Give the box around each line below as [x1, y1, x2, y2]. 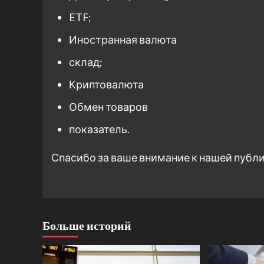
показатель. [69, 122, 130, 136]
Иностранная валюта [69, 32, 177, 46]
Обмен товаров [69, 100, 148, 113]
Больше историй [42, 217, 131, 232]
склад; [69, 55, 103, 68]
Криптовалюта [69, 77, 144, 91]
